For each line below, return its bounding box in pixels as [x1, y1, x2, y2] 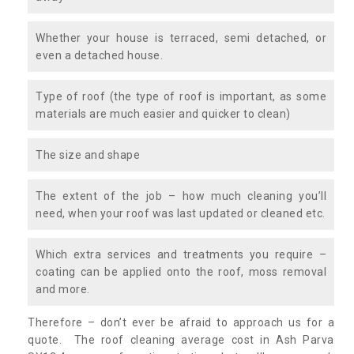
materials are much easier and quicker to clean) [36, 107, 291, 120]
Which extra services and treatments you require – [36, 247, 326, 261]
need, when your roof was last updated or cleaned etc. [36, 206, 326, 220]
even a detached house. [36, 48, 163, 62]
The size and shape [36, 148, 140, 161]
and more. [36, 282, 90, 296]
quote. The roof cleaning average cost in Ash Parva [28, 333, 334, 346]
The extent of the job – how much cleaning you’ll [36, 189, 326, 202]
